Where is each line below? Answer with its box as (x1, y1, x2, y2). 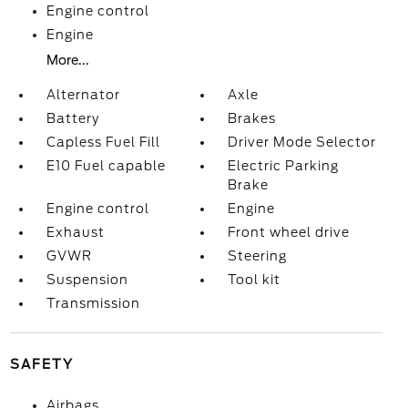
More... (46, 53, 89, 67)
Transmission (46, 296, 140, 311)
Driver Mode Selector (228, 135, 377, 149)
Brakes (228, 111, 277, 126)
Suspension (46, 272, 128, 287)
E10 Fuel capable (46, 158, 166, 173)
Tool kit (228, 272, 281, 287)
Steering (228, 249, 288, 263)
